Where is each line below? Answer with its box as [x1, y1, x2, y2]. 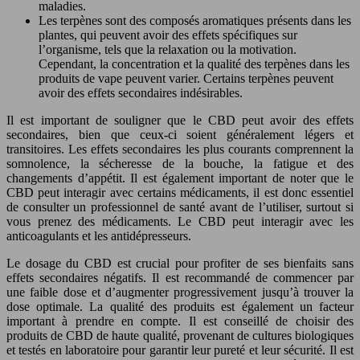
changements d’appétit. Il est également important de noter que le [6, 170, 354, 185]
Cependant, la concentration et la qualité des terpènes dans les [39, 56, 350, 71]
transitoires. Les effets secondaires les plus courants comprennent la [6, 141, 354, 156]
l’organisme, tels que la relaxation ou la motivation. [39, 42, 297, 56]
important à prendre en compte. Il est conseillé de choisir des [6, 313, 354, 328]
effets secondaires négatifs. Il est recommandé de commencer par [6, 270, 354, 284]
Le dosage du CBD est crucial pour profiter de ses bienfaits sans [6, 256, 354, 270]
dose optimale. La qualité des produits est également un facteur [6, 299, 354, 313]
